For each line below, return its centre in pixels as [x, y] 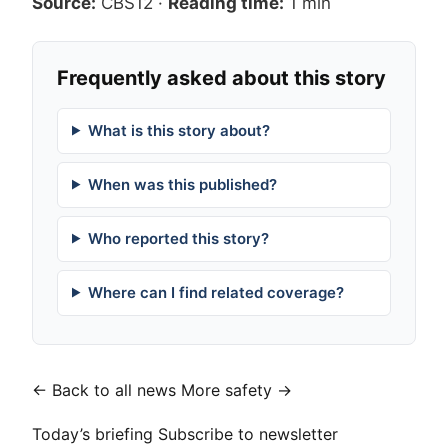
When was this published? [182, 184]
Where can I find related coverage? [215, 292]
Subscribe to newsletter [248, 434]
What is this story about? [178, 130]
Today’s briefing [92, 434]
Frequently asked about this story [221, 77]
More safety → [236, 390]
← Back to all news [104, 390]
